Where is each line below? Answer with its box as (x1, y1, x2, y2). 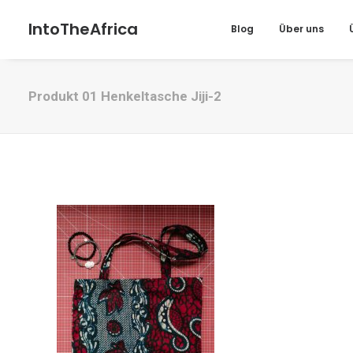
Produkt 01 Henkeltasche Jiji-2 (28, 88, 221, 104)
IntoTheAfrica (28, 18, 138, 40)
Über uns (278, 22, 324, 35)
